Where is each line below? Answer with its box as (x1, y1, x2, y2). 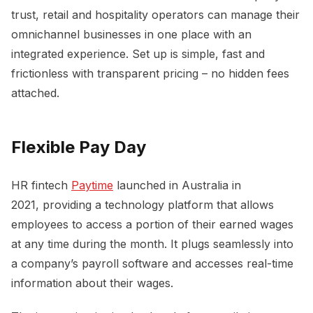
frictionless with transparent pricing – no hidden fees (11, 66, 289, 80)
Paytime (71, 177, 113, 192)
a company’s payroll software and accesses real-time (11, 256, 293, 270)
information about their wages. (11, 275, 177, 290)
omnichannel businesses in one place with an (11, 27, 252, 41)
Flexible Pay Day (11, 136, 146, 157)
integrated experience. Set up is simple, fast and (11, 46, 265, 61)
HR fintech (11, 177, 71, 192)
